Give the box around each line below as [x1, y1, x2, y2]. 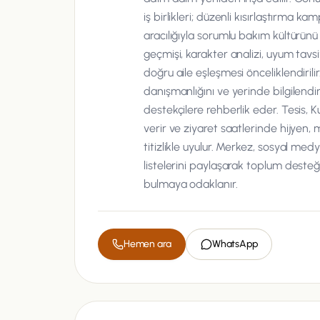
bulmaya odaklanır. [144, 177, 238, 191]
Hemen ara [124, 238, 172, 250]
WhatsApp [212, 238, 258, 250]
